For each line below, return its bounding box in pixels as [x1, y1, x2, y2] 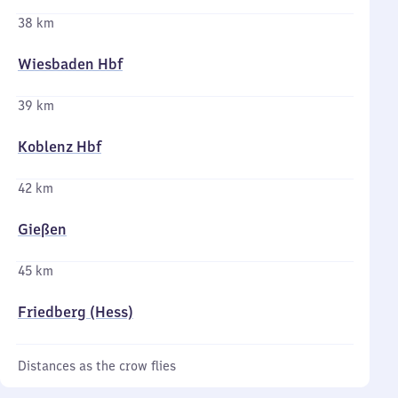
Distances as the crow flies [18, 358, 176, 374]
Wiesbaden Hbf [18, 55, 123, 73]
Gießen [18, 220, 67, 238]
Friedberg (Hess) [18, 303, 133, 321]
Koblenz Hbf [18, 138, 101, 155]
